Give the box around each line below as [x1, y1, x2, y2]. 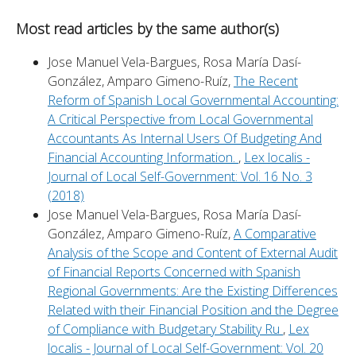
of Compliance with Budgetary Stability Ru [48, 320, 283, 339]
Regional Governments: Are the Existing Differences [48, 282, 338, 300]
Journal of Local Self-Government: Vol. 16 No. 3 [48, 168, 312, 186]
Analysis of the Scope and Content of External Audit [48, 244, 338, 262]
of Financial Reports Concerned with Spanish [48, 263, 300, 281]
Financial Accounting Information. [48, 149, 238, 167]
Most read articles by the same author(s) [16, 19, 279, 39]
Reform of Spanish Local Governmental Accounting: [48, 91, 339, 110]
